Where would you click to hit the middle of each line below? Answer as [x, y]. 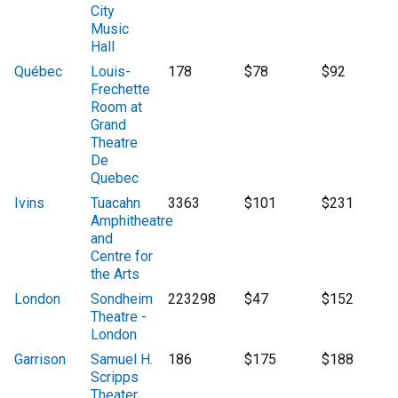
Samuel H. [122, 360]
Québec [38, 72]
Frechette [121, 90]
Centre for [122, 257]
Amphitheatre [132, 221]
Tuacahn [116, 203]
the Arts [115, 275]
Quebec [115, 179]
